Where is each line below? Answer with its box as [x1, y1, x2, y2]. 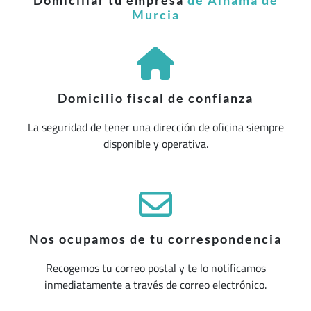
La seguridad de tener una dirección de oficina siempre [27, 119, 284, 135]
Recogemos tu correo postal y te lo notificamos [45, 260, 266, 276]
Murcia [131, 7, 180, 22]
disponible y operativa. [103, 135, 208, 152]
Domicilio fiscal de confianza [58, 90, 253, 106]
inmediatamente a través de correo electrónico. [44, 276, 267, 293]
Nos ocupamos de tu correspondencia [29, 231, 282, 246]
